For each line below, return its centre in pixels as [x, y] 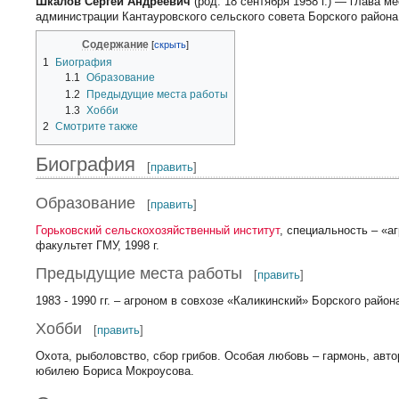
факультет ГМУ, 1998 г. [98, 245]
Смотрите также [97, 126]
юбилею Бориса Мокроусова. [115, 371]
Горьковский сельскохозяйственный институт [158, 230]
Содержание [116, 44]
